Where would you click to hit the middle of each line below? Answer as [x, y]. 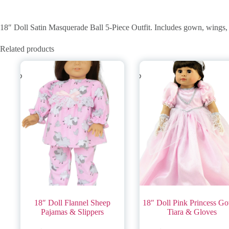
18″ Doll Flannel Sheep [73, 202]
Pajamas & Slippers [73, 212]
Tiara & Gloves [192, 212]
